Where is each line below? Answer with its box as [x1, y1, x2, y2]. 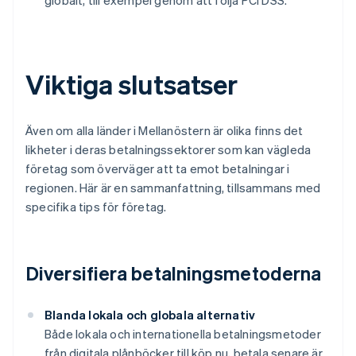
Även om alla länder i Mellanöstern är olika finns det [25, 122, 304, 139]
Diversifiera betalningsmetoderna [25, 261, 322, 286]
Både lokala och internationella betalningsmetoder [44, 326, 321, 342]
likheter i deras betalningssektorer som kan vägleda [25, 141, 311, 158]
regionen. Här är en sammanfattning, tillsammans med [25, 180, 321, 196]
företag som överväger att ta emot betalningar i [25, 161, 290, 177]
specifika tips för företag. [25, 199, 167, 215]
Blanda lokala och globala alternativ [44, 307, 256, 323]
